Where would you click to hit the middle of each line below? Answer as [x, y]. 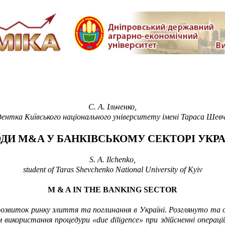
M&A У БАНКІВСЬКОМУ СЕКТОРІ [107, 139]
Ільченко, [122, 107]
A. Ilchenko [116, 160]
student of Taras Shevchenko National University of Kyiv [113, 170]
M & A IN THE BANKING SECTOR [113, 190]
